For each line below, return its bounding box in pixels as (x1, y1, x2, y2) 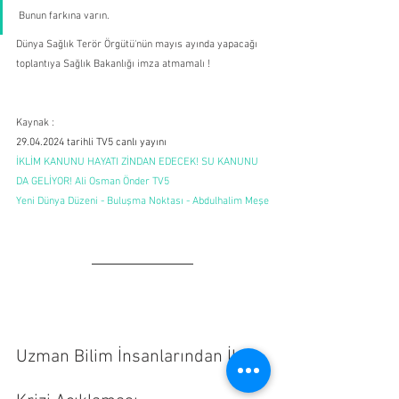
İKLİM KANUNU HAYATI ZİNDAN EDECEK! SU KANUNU (16, 155, 261, 168)
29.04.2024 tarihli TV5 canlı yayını (16, 135, 167, 149)
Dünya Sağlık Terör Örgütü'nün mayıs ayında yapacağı (16, 37, 260, 51)
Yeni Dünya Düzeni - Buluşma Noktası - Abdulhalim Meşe (16, 194, 269, 208)
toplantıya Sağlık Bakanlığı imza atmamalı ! (16, 57, 210, 70)
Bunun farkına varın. (19, 9, 112, 22)
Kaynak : (16, 116, 54, 129)
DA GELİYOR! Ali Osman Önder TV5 (16, 175, 169, 188)
